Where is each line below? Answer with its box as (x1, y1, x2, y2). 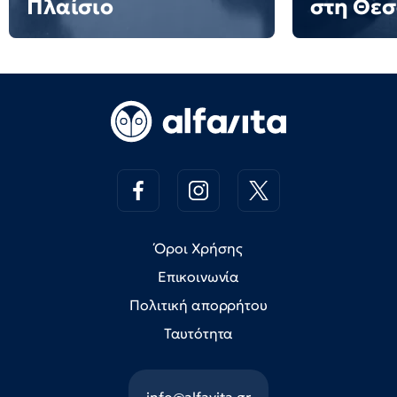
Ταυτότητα (163, 324, 234, 342)
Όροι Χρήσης (154, 239, 243, 257)
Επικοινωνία (157, 268, 240, 285)
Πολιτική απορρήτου (129, 296, 268, 314)
